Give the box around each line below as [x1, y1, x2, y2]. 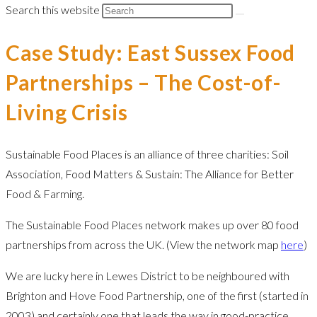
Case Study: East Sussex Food [6, 39, 295, 65]
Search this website [6, 3, 102, 16]
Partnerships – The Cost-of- [6, 69, 282, 95]
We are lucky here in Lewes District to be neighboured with [6, 268, 289, 282]
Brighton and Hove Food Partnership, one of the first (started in [6, 288, 309, 302]
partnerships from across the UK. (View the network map [6, 237, 281, 251]
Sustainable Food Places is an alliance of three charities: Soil [6, 146, 289, 161]
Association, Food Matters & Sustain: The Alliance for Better [6, 166, 294, 180]
